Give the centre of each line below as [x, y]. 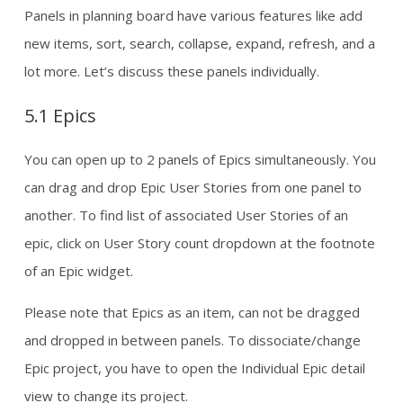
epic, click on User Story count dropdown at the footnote [200, 242]
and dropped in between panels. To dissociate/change [193, 340]
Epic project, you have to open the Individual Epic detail [195, 367]
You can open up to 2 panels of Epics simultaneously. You [200, 159]
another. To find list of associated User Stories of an [186, 215]
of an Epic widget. [79, 270]
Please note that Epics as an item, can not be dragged [192, 312]
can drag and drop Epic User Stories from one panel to [193, 187]
